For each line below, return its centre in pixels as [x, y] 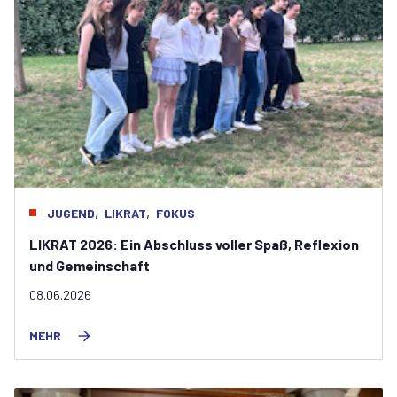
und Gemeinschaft [90, 265]
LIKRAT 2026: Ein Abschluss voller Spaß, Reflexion [194, 244]
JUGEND [71, 213]
